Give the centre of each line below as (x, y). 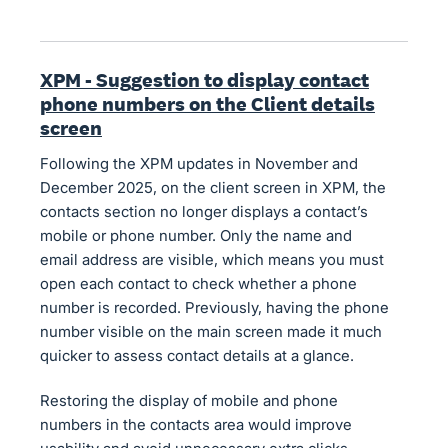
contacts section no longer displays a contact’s (204, 211)
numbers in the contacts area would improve (196, 424)
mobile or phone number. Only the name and (196, 235)
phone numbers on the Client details (207, 103)
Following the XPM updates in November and (199, 163)
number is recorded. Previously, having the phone (214, 307)
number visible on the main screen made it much (211, 331)
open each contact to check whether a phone (198, 283)
